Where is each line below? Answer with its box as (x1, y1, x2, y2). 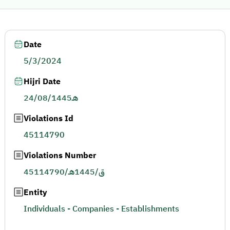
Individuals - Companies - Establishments (24, 203, 179, 215)
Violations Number (24, 149, 96, 162)
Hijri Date (24, 75, 61, 88)
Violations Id (24, 112, 73, 125)
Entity (24, 186, 47, 199)
